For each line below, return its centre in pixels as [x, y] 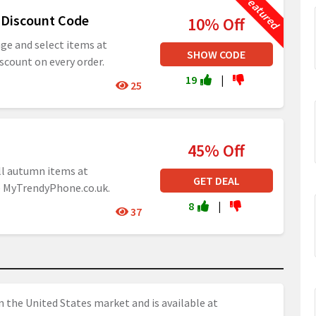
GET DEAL [216, 181]
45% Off [217, 151]
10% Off [217, 24]
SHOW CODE [217, 54]
